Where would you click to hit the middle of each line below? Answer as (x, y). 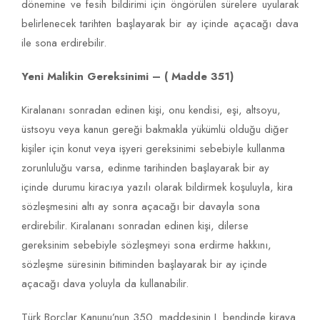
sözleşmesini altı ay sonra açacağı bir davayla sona (141, 207)
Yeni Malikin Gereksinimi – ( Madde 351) (127, 77)
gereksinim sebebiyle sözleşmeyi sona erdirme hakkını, (146, 245)
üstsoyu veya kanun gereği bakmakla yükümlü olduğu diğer (155, 130)
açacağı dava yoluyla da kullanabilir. (105, 284)
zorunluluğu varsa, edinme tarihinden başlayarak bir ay (145, 168)
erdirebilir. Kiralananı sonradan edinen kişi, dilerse (135, 226)
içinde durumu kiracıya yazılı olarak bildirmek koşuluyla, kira (157, 187)
